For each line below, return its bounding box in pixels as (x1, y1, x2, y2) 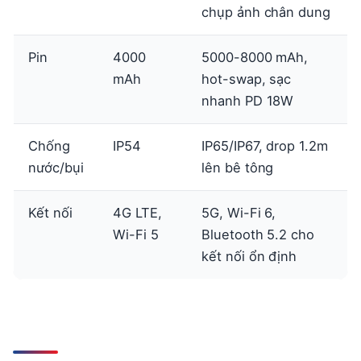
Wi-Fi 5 (113, 226, 159, 243)
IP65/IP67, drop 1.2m (201, 137, 328, 154)
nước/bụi (28, 159, 84, 176)
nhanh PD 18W (201, 92, 294, 109)
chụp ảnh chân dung (201, 3, 331, 20)
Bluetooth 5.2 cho (201, 226, 315, 243)
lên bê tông (201, 159, 274, 176)
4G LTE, (113, 204, 162, 221)
